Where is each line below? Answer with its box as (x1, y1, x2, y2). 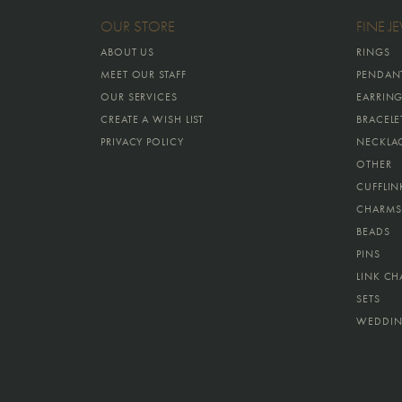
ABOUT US (100, 45, 155, 60)
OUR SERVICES (100, 90, 178, 105)
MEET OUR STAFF (100, 67, 187, 83)
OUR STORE (100, 17, 175, 37)
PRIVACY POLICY (100, 135, 184, 150)
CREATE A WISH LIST (100, 112, 205, 127)
